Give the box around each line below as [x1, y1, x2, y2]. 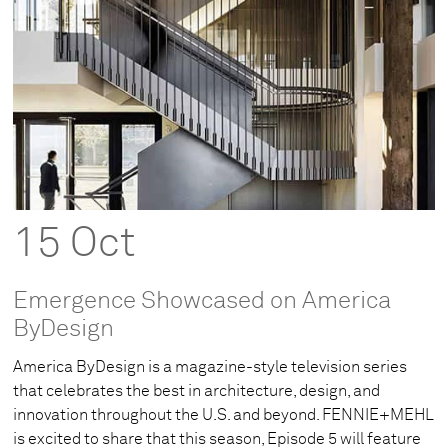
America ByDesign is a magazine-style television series [13, 359, 408, 376]
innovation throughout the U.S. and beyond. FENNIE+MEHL [13, 407, 435, 424]
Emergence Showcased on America [13, 289, 392, 314]
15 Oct [13, 222, 137, 265]
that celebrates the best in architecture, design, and [13, 383, 381, 400]
